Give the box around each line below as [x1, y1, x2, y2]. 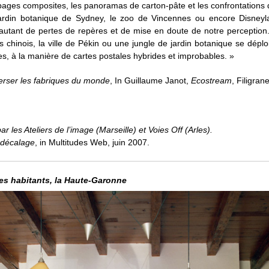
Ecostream [190, 75, 232, 85]
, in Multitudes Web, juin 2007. [34, 137, 150, 147]
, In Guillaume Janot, [109, 75, 191, 85]
